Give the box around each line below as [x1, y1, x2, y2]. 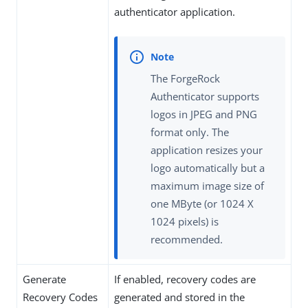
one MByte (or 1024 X [151, 196, 254, 210]
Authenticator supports [151, 89, 259, 103]
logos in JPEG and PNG [151, 107, 257, 121]
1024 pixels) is [151, 214, 219, 228]
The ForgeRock [151, 71, 220, 85]
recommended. [151, 232, 223, 246]
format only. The [151, 124, 229, 139]
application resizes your [151, 142, 263, 157]
